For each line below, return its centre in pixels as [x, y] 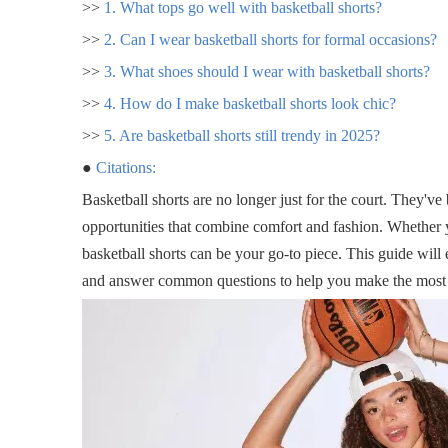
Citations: [126, 167]
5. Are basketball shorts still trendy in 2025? [242, 135]
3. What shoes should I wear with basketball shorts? [267, 71]
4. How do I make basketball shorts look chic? [250, 103]
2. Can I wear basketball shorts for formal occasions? [270, 39]
